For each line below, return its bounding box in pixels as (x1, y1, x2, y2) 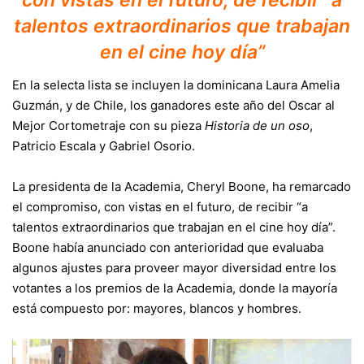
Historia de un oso (205, 117, 310, 133)
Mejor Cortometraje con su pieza (12, 117, 205, 133)
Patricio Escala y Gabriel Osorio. (12, 137, 195, 154)
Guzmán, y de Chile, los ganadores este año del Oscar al (12, 97, 335, 113)
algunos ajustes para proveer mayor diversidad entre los (12, 259, 336, 275)
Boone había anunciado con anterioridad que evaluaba (12, 239, 323, 255)
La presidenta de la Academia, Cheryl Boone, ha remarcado (12, 178, 351, 194)
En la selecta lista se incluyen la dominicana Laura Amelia (12, 76, 340, 93)
